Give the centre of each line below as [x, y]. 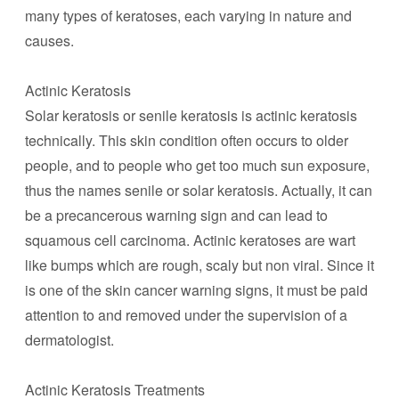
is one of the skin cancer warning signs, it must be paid [196, 290]
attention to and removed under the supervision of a [186, 315]
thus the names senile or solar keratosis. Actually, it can [199, 190]
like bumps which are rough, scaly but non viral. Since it [199, 265]
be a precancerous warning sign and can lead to [176, 215]
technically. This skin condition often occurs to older [187, 140]
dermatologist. [69, 340]
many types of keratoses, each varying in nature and [188, 16]
